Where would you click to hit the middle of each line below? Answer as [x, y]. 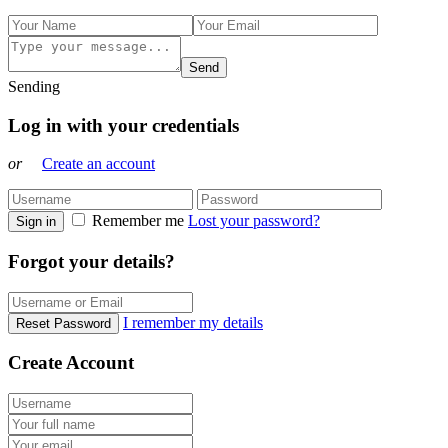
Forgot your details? [91, 261]
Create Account [71, 363]
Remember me [138, 221]
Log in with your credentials [123, 125]
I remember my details [193, 322]
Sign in [36, 222]
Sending [34, 86]
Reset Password [63, 323]
